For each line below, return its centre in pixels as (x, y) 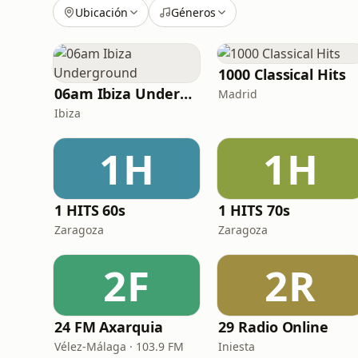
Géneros (193, 12)
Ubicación (101, 12)
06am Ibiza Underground (185, 93)
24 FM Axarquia (109, 327)
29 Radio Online (273, 327)
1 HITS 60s (90, 210)
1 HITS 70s (254, 210)
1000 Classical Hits (282, 74)
